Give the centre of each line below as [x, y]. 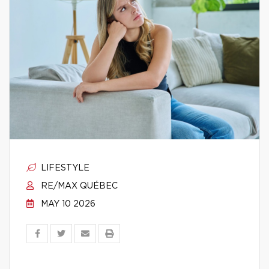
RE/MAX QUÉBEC [78, 186]
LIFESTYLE [64, 168]
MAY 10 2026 [67, 204]
